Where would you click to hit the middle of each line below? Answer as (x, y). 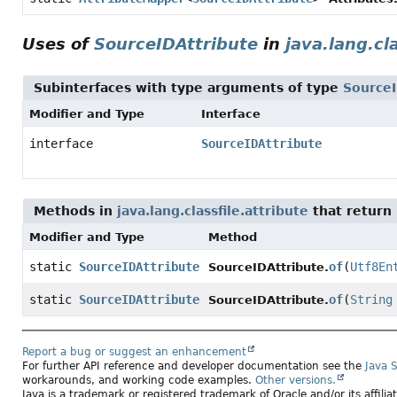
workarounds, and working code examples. (139, 381)
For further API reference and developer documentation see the (194, 366)
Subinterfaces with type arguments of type (188, 88)
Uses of (58, 44)
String (371, 300)
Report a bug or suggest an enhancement (134, 352)
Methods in (75, 211)
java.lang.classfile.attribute (213, 211)
